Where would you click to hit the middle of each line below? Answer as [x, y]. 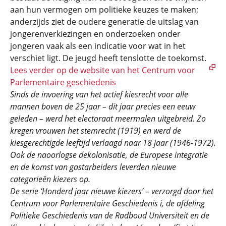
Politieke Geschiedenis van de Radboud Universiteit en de [110, 215]
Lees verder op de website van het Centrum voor [103, 70]
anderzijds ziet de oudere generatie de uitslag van [104, 22]
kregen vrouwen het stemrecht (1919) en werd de [96, 131]
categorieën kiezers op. [50, 179]
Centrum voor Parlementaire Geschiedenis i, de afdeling [107, 203]
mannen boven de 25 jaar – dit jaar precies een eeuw [103, 106]
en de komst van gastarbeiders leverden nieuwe [93, 167]
